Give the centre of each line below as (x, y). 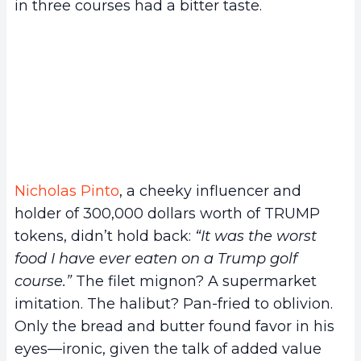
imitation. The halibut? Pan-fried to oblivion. (174, 304)
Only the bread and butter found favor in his (174, 327)
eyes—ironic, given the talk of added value (168, 349)
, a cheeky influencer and (210, 191)
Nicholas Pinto (67, 191)
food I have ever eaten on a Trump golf (156, 259)
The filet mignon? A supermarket (194, 282)
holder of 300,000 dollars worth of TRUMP (167, 214)
